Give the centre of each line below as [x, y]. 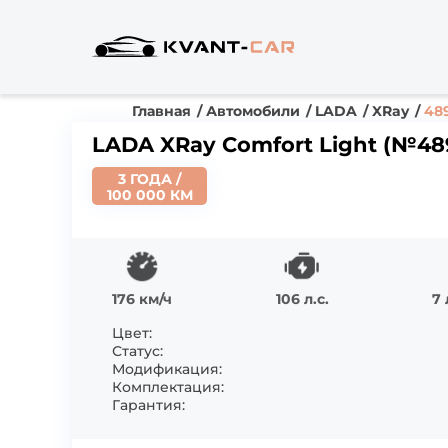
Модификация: [167, 369]
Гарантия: [148, 405]
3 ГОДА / [149, 179]
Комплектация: [168, 387]
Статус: [137, 351]
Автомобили [253, 111]
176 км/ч [142, 299]
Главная [161, 111]
